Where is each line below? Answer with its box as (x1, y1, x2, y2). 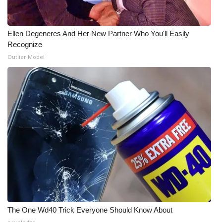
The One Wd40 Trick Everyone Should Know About (7, 206, 172, 214)
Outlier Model (7, 53, 45, 60)
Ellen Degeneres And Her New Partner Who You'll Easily (7, 29, 189, 38)
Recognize (7, 40, 42, 49)
